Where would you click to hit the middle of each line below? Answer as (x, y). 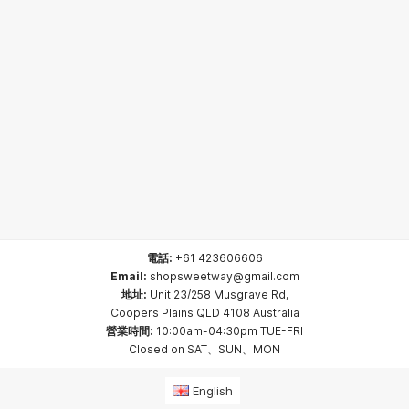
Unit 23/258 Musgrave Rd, (219, 294)
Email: (128, 276)
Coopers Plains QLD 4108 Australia (204, 313)
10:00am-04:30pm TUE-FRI (228, 331)
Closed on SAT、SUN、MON (204, 349)
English (212, 391)
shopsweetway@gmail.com (224, 276)
